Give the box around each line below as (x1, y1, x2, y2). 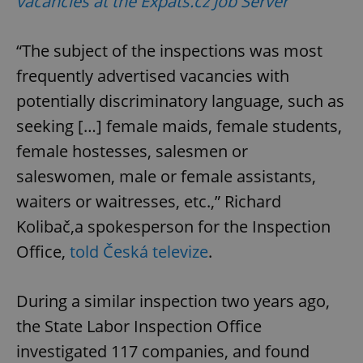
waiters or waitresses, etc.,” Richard (16, 190, 281, 213)
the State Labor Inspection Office (16, 315, 262, 338)
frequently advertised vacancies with (16, 65, 289, 88)
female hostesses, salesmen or (16, 140, 248, 163)
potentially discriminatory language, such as (16, 90, 344, 113)
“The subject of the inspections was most (16, 40, 322, 62)
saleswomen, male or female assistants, (16, 165, 316, 188)
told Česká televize (70, 241, 208, 263)
